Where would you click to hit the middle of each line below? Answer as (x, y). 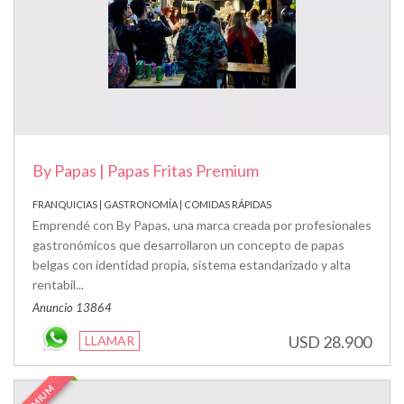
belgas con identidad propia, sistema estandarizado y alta (192, 264)
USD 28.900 (330, 341)
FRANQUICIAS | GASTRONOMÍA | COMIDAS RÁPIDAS (152, 204)
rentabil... (58, 284)
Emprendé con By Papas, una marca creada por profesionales (202, 225)
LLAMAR (110, 340)
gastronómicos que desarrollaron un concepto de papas (188, 244)
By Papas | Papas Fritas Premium (146, 170)
